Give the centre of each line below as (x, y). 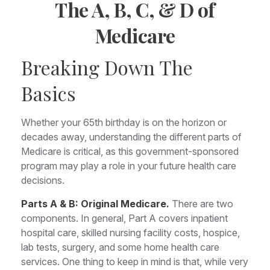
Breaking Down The (107, 67)
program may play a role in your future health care (129, 166)
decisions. (43, 180)
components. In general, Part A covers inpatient (124, 218)
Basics (49, 93)
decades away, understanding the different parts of (131, 137)
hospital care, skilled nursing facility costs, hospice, (130, 233)
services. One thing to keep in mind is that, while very (135, 262)
